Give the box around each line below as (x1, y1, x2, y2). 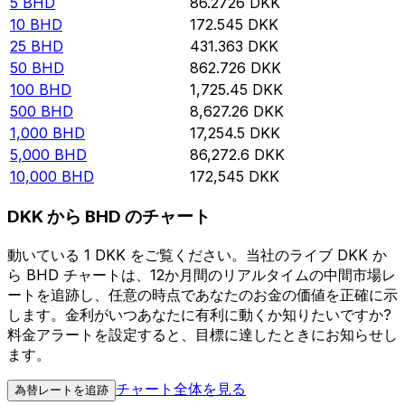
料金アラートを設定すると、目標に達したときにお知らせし (7, 325, 398, 344)
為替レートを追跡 (14, 382, 108, 397)
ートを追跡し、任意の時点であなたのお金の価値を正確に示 (7, 285, 398, 304)
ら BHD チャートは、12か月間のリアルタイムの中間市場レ (7, 265, 396, 284)
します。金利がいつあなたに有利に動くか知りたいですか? (7, 305, 391, 324)
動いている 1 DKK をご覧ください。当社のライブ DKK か (7, 245, 387, 264)
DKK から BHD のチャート (7, 206, 211, 228)
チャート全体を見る (116, 379, 246, 398)
